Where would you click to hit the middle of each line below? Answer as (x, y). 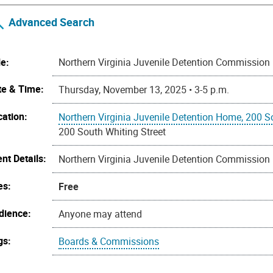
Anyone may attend (101, 214)
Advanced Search (52, 22)
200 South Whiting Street (112, 132)
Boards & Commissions (109, 242)
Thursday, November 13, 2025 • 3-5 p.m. (144, 90)
